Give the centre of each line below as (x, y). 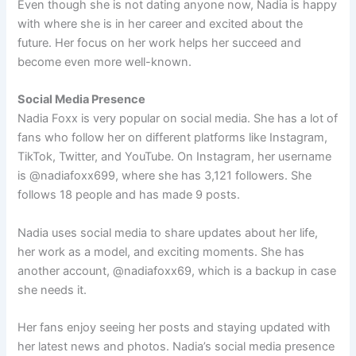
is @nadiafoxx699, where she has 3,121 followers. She (165, 176)
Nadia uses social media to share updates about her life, (168, 232)
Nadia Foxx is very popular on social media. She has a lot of (178, 119)
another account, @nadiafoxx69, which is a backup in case (177, 271)
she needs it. (52, 290)
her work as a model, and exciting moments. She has (161, 252)
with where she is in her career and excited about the (161, 23)
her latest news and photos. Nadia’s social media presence (176, 346)
